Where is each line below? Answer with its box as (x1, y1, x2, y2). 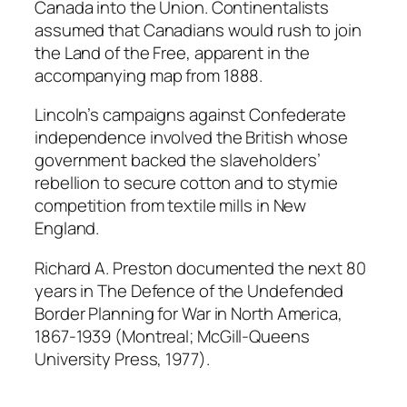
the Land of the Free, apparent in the (35, 40, 311, 65)
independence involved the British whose (35, 125, 349, 150)
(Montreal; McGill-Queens (114, 323, 310, 348)
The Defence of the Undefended (97, 278, 344, 303)
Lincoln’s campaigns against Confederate (35, 103, 347, 127)
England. (35, 216, 100, 241)
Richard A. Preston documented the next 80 (35, 255, 366, 280)
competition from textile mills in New (35, 194, 307, 218)
